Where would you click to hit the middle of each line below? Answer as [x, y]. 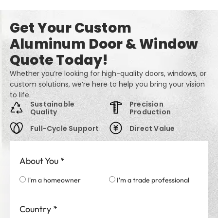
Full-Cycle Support [65, 129]
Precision [146, 104]
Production [150, 112]
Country [35, 209]
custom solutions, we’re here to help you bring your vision [107, 84]
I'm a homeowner [53, 180]
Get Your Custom [71, 28]
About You [39, 161]
